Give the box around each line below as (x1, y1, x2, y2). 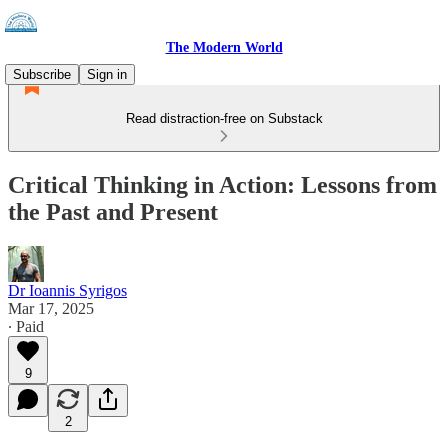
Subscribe (13, 67, 71, 82)
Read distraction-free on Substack (125, 111, 323, 126)
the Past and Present (8, 198, 218, 225)
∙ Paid (8, 317, 44, 335)
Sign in (87, 67, 127, 82)
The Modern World (165, 40, 283, 55)
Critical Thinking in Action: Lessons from (8, 171, 437, 198)
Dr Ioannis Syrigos (8, 281, 127, 299)
